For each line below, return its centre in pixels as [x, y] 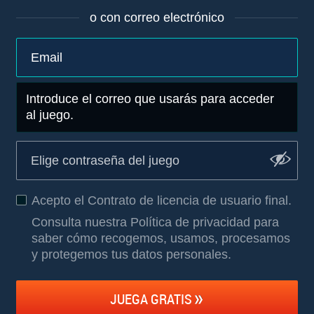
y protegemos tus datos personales [130, 254]
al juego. [50, 115]
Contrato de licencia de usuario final [188, 200]
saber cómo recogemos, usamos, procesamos [161, 238]
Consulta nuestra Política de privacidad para [155, 222]
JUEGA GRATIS [151, 299]
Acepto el [60, 200]
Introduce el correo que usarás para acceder [150, 99]
